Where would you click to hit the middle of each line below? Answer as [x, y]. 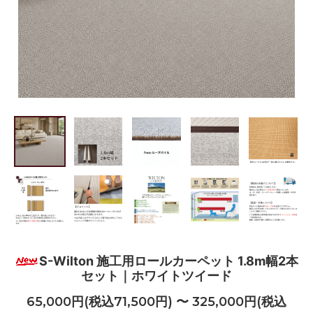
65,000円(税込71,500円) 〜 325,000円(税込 [156, 302]
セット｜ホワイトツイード [156, 275]
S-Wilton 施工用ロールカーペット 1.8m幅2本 [169, 261]
